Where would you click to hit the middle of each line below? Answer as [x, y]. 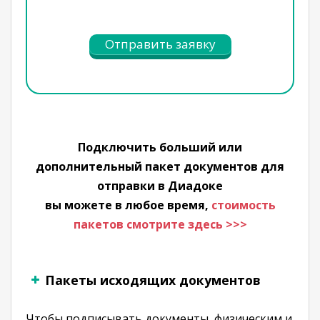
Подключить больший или [160, 147]
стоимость [243, 205]
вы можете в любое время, [128, 205]
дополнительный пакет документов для [160, 166]
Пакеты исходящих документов [153, 280]
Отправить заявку [160, 44]
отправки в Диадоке [160, 186]
